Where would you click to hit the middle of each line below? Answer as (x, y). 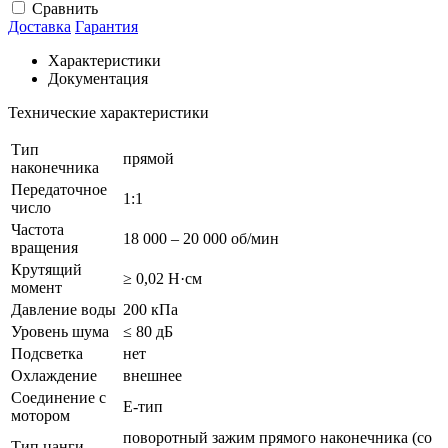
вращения (44, 247)
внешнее (152, 375)
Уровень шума (60, 331)
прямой (148, 158)
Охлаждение (54, 375)
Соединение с (58, 397)
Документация (98, 78)
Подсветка (47, 353)
